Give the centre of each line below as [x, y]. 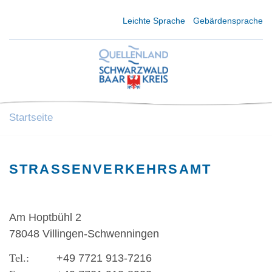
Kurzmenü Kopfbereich [56, 20]
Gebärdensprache [228, 21]
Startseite [31, 117]
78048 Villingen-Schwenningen [84, 233]
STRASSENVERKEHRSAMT [106, 169]
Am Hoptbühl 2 [45, 217]
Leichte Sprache [154, 21]
